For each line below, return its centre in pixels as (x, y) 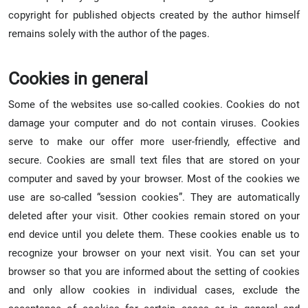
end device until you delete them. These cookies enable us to (154, 234)
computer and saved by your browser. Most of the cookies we (154, 178)
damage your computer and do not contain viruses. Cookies (154, 123)
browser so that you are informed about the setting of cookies (154, 271)
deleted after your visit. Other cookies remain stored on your (154, 216)
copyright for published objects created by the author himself (154, 15)
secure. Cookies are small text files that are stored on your (154, 160)
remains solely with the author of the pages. (109, 33)
